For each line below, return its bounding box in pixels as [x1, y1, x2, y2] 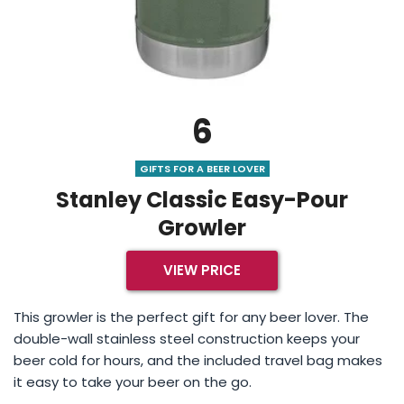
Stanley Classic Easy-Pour [56, 185, 348, 216]
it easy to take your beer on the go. [14, 372, 252, 392]
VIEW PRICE [163, 261, 241, 280]
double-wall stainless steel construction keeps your [14, 329, 360, 349]
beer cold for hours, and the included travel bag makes [14, 351, 382, 371]
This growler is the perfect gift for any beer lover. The [14, 308, 369, 327]
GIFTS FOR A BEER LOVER [139, 161, 265, 177]
